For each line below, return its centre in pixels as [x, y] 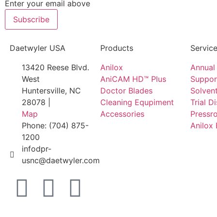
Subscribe [31, 19]
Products [116, 48]
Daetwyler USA [38, 48]
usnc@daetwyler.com [61, 160]
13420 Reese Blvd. [55, 67]
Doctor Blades [126, 90]
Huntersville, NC [51, 90]
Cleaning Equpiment [137, 102]
